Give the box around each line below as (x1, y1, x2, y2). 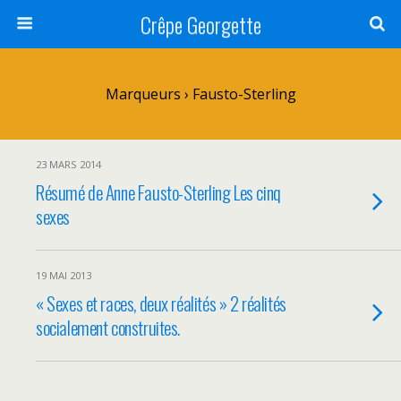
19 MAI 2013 (36, 269, 91, 282)
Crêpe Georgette (140, 8, 261, 40)
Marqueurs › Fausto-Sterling (105, 84, 296, 104)
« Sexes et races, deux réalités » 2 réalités (36, 289, 286, 317)
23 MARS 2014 (36, 158, 101, 171)
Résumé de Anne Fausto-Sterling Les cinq (36, 178, 281, 206)
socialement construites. (36, 313, 181, 341)
